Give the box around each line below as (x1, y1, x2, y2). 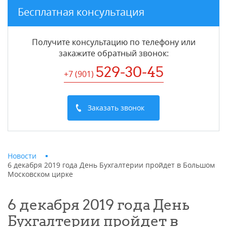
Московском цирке (8, 169, 73, 179)
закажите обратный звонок (58, 47, 167, 59)
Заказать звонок (88, 102, 144, 112)
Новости (8, 150, 36, 161)
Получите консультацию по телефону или (31, 36, 196, 48)
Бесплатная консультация (18, 5, 144, 19)
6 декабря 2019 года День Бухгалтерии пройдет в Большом (8, 160, 215, 170)
